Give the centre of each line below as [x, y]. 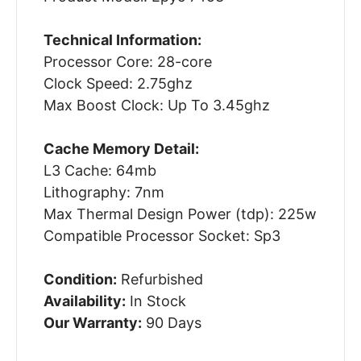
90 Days [171, 323]
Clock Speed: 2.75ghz [118, 84]
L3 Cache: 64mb [100, 171]
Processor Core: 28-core [127, 62]
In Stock [156, 301]
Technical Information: [122, 40]
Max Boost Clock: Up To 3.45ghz [156, 106]
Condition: [80, 280]
